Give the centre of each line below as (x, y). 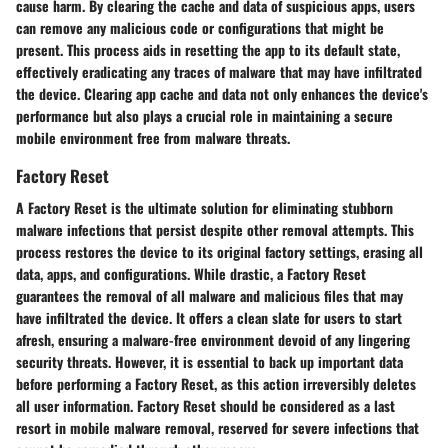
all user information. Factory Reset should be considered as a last (205, 405)
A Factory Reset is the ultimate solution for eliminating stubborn (204, 207)
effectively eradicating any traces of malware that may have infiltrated (219, 72)
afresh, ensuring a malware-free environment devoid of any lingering (213, 339)
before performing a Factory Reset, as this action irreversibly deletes (216, 383)
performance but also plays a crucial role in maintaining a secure (204, 116)
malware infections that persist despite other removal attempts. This (215, 229)
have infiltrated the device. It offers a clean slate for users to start (209, 317)
